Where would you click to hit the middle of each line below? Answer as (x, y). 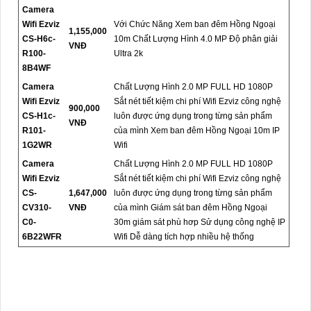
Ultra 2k (128, 53)
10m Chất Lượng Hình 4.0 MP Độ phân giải (196, 39)
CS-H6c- (39, 39)
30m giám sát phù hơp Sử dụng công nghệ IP (200, 222)
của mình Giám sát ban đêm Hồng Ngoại (191, 207)
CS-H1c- (39, 116)
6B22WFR (42, 236)
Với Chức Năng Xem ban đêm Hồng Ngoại (195, 24)
